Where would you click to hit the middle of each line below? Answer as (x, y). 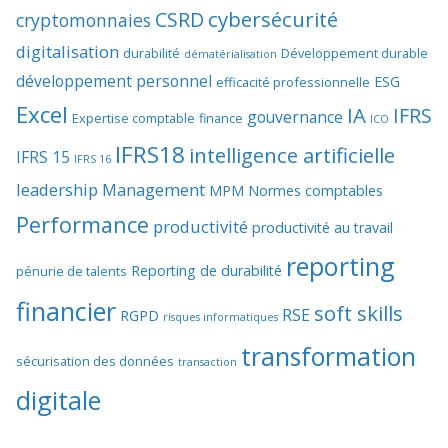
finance (221, 117)
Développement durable (354, 52)
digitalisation (67, 51)
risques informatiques (220, 316)
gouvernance (295, 116)
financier (66, 310)
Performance (82, 224)
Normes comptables (315, 190)
